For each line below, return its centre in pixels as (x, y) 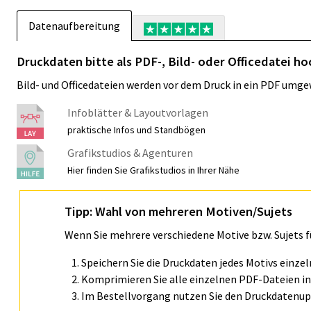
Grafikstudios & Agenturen (131, 153)
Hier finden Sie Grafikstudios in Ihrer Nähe (154, 170)
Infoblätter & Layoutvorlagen (138, 112)
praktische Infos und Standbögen (137, 130)
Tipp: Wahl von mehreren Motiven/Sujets (178, 211)
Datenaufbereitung (74, 26)
